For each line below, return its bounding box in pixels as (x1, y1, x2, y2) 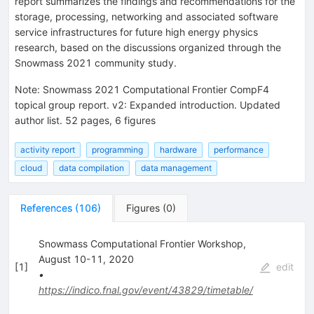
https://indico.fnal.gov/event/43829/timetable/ (38, 284, 253, 296)
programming (92, 144, 143, 155)
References (20, 202, 72, 214)
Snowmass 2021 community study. (15, 56, 177, 69)
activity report (20, 144, 75, 155)
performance (214, 144, 264, 155)
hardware (160, 144, 197, 155)
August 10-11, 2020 (38, 253, 134, 266)
